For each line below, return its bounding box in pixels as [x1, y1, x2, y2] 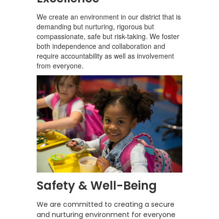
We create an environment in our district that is [37, 11, 181, 22]
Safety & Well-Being [37, 177, 157, 194]
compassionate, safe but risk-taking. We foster [37, 31, 179, 41]
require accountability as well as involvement [37, 50, 174, 61]
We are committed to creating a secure [37, 199, 175, 209]
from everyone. [37, 60, 84, 70]
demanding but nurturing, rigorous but [37, 21, 154, 31]
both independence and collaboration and [37, 41, 165, 51]
